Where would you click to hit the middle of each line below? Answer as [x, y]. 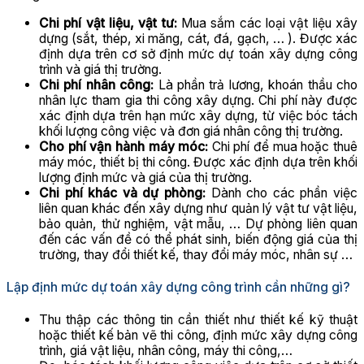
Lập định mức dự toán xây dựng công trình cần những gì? [178, 287]
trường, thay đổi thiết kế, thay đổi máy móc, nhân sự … [196, 254]
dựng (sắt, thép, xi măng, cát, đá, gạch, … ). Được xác [198, 38]
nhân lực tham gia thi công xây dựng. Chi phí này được [198, 100]
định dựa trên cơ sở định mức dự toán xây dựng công [198, 54]
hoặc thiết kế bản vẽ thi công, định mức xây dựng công [198, 335]
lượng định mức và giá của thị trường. [145, 177]
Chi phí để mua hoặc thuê [283, 146]
